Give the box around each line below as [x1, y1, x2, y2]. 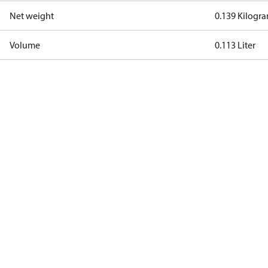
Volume [10, 39, 40, 51]
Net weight [10, 10, 54, 22]
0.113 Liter [215, 39, 256, 51]
